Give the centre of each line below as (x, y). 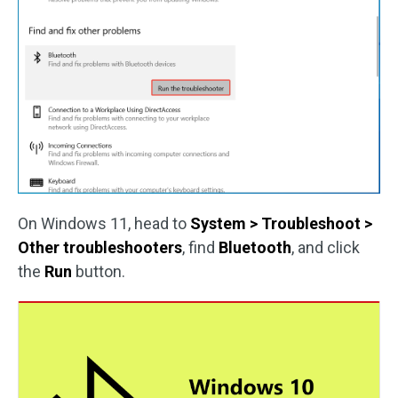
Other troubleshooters (100, 247)
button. (99, 271)
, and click (326, 247)
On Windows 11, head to (104, 223)
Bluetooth (255, 247)
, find (200, 247)
